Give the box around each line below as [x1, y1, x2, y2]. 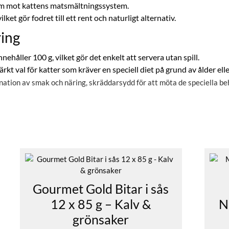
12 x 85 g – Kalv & [50, 196, 151, 212]
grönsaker [73, 212, 129, 227]
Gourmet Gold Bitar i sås [33, 181, 169, 197]
